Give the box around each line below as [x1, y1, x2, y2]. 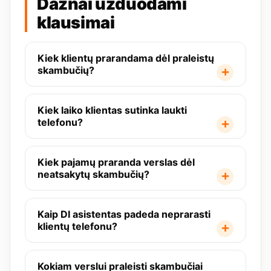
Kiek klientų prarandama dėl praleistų [38, 52, 214, 65]
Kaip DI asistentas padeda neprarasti [38, 208, 211, 221]
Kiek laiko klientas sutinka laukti [38, 104, 187, 117]
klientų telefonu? [38, 220, 117, 233]
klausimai [37, 13, 115, 33]
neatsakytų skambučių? [38, 168, 149, 181]
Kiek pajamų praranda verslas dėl [38, 156, 195, 169]
